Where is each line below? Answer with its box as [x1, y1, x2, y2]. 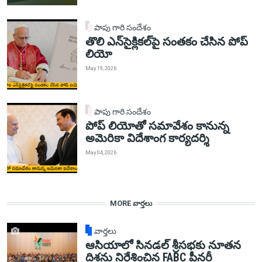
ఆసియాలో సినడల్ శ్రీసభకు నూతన [85, 239, 241, 253]
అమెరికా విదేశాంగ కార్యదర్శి [85, 131, 209, 145]
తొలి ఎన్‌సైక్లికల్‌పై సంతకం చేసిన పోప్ [85, 35, 248, 49]
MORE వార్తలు [110, 199, 152, 208]
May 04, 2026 [85, 149, 116, 156]
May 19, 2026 [85, 65, 116, 72]
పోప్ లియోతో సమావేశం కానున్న [85, 119, 229, 133]
